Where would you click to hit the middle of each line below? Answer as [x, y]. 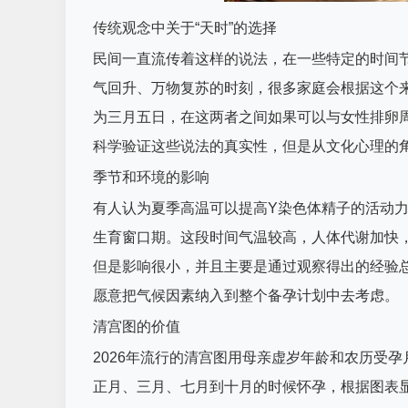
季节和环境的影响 [151, 177]
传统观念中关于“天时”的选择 [185, 28]
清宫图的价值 [137, 326]
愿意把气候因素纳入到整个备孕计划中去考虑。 [246, 296]
